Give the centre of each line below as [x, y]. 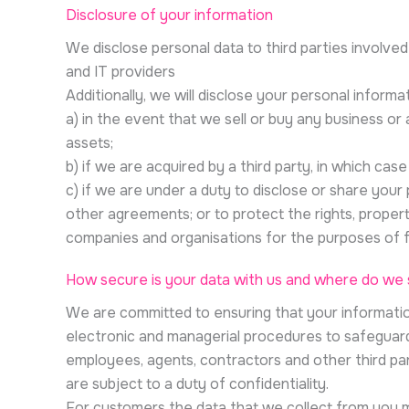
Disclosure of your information [169, 15]
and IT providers [121, 72]
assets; [89, 143]
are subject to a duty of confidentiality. [197, 384]
